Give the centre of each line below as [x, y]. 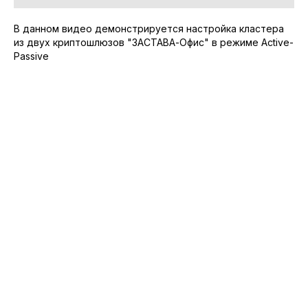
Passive [31, 56]
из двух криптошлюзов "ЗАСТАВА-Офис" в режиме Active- [154, 42]
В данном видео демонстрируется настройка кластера [149, 28]
